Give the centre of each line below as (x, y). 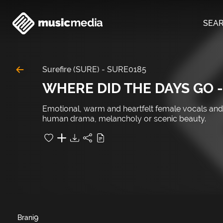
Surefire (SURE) (71, 69)
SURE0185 (127, 69)
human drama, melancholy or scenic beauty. (124, 119)
